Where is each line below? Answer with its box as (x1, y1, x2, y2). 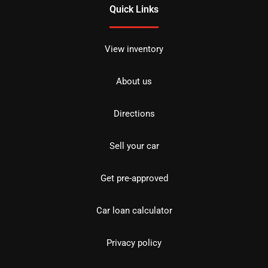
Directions (113, 108, 155, 119)
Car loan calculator (96, 205, 172, 216)
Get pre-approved (100, 173, 168, 184)
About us (116, 76, 152, 87)
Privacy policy (106, 237, 162, 248)
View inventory (105, 44, 163, 54)
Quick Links (109, 4, 159, 15)
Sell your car (109, 141, 159, 151)
